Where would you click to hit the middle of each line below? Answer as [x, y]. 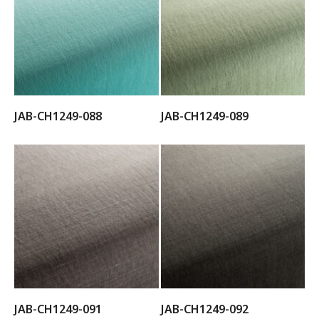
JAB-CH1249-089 [204, 116]
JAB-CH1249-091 [58, 309]
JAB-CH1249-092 [204, 309]
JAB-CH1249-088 [58, 116]
